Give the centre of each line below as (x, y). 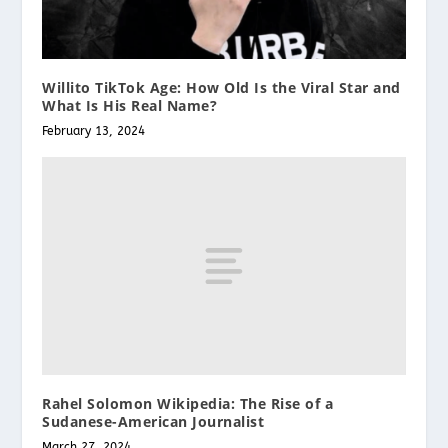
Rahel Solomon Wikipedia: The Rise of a (188, 403)
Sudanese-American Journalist (153, 421)
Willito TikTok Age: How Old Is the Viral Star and (221, 88)
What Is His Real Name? (130, 106)
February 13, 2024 (94, 131)
